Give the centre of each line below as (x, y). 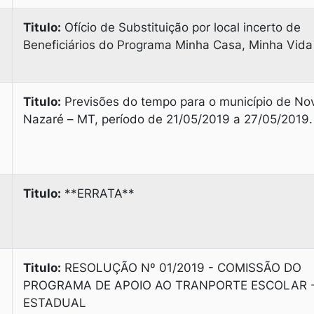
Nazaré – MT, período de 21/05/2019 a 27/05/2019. (168, 119)
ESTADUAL (55, 303)
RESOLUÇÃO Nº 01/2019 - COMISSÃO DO (181, 268)
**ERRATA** (98, 193)
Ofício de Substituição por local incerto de (181, 27)
